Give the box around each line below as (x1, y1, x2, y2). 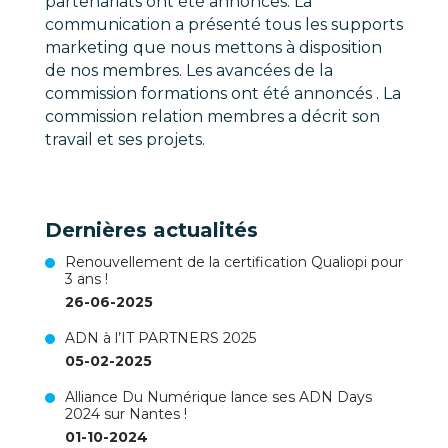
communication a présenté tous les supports (44, 15, 403, 34)
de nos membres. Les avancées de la (44, 61, 333, 80)
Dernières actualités (44, 218, 258, 242)
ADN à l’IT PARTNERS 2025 (64, 329, 256, 347)
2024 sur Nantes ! (64, 405, 187, 423)
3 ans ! (64, 270, 108, 288)
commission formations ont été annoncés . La (44, 84, 401, 103)
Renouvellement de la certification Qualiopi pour (64, 253, 403, 271)
